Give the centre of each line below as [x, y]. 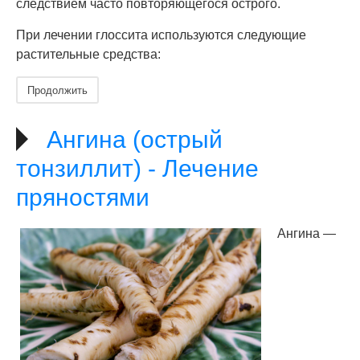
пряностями [83, 197]
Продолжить [57, 90]
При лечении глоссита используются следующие [161, 35]
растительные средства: [88, 54]
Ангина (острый [135, 139]
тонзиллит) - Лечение [137, 168]
